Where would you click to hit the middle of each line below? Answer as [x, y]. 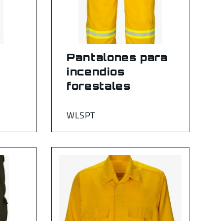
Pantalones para [117, 57]
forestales [99, 86]
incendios [96, 71]
